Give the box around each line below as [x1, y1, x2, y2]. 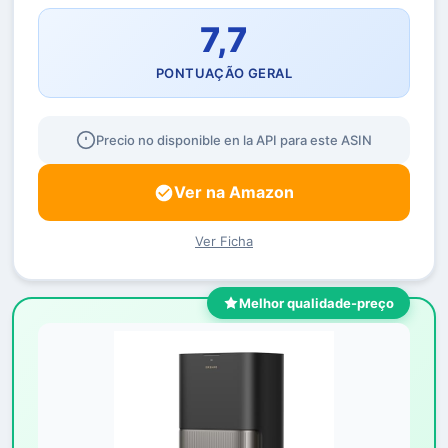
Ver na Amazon [174, 182, 294, 202]
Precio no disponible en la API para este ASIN [96, 132, 372, 148]
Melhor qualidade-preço [239, 295, 394, 311]
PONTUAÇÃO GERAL [156, 65, 292, 81]
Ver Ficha [195, 233, 253, 249]
